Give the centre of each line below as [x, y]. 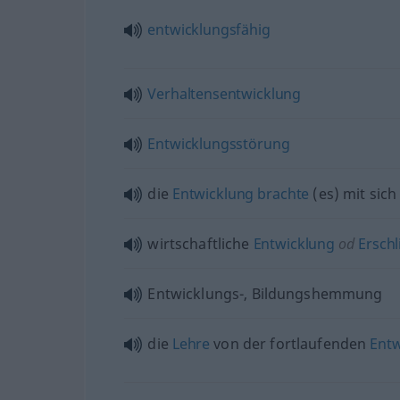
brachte [283, 193]
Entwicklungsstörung [219, 143]
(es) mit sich [353, 193]
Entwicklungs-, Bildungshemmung [265, 293]
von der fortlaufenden [290, 343]
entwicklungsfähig [209, 29]
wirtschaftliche [200, 243]
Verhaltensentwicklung [225, 93]
